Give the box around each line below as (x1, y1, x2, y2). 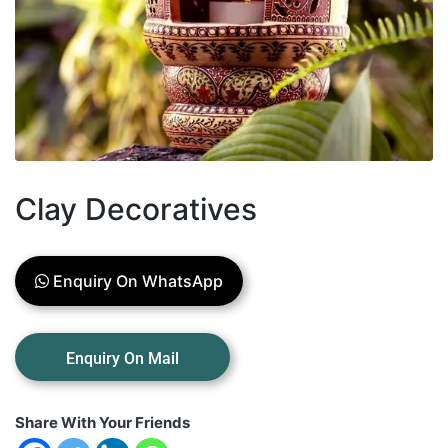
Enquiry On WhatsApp (49, 270, 223, 291)
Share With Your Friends (15, 412, 190, 432)
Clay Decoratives (15, 190, 257, 227)
